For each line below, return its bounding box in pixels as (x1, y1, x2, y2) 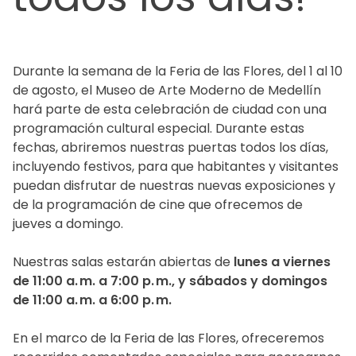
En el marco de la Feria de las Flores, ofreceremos (13, 329, 324, 348)
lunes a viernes (230, 253, 331, 272)
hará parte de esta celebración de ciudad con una (13, 100, 327, 119)
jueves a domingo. (13, 215, 123, 234)
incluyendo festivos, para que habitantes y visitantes (13, 157, 339, 176)
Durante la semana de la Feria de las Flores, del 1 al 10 (13, 62, 342, 81)
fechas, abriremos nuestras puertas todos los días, (13, 138, 328, 157)
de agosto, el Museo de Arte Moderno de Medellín (13, 81, 321, 100)
